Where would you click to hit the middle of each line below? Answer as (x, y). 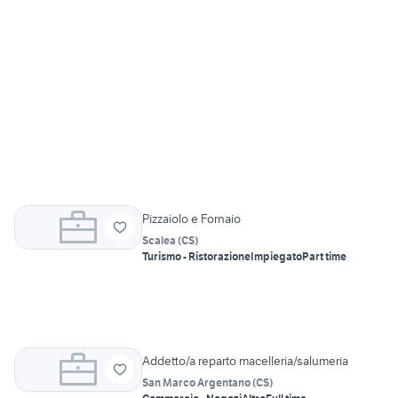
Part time (324, 257)
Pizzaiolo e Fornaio (191, 219)
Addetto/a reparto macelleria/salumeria (245, 361)
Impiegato (276, 257)
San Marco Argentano (196, 383)
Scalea (159, 241)
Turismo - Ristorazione (196, 257)
